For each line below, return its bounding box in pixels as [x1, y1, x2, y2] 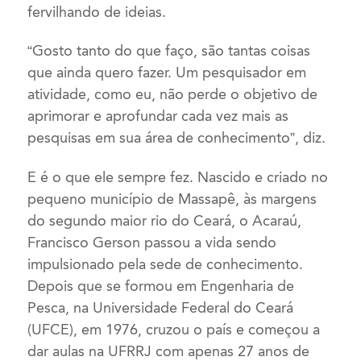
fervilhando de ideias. [27, 2, 167, 21]
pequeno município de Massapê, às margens [27, 189, 317, 208]
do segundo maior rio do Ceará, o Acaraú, [27, 211, 302, 230]
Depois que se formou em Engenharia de [27, 276, 295, 295]
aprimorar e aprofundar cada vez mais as [27, 107, 289, 126]
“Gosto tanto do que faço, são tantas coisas [27, 42, 311, 60]
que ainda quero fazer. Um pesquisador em [27, 64, 307, 82]
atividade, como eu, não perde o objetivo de [27, 85, 318, 104]
